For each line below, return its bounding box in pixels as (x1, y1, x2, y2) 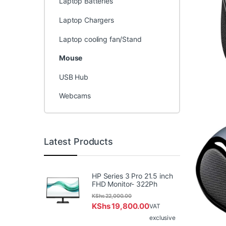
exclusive (149, 214, 176, 222)
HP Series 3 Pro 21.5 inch (92, 171, 173, 180)
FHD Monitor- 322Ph (92, 179, 157, 188)
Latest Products (44, 136, 113, 147)
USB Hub (59, 72, 89, 81)
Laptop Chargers (59, 15, 114, 24)
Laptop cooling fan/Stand (59, 34, 142, 43)
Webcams (59, 91, 91, 100)
